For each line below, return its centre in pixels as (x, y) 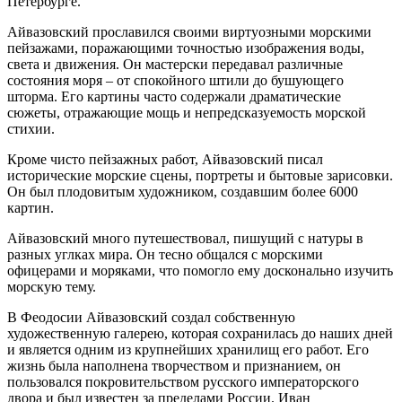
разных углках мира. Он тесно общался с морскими (165, 254)
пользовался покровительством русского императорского (183, 381)
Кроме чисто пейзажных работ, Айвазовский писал (165, 159)
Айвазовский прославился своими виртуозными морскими (189, 31)
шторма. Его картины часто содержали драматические (174, 96)
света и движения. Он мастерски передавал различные (175, 64)
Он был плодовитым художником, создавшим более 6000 (183, 191)
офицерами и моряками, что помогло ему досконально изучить (200, 270)
